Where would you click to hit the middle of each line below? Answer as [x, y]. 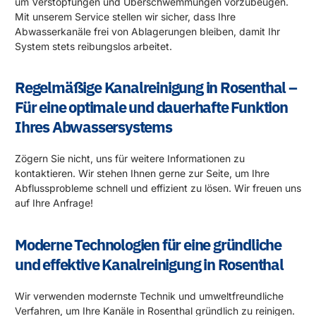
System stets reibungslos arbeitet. [93, 46]
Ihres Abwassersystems [93, 127]
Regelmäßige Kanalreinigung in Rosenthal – [156, 87]
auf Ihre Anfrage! [54, 203]
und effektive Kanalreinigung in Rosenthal [149, 264]
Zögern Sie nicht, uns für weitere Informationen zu [130, 159]
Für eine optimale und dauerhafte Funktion [151, 107]
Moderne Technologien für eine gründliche [148, 244]
